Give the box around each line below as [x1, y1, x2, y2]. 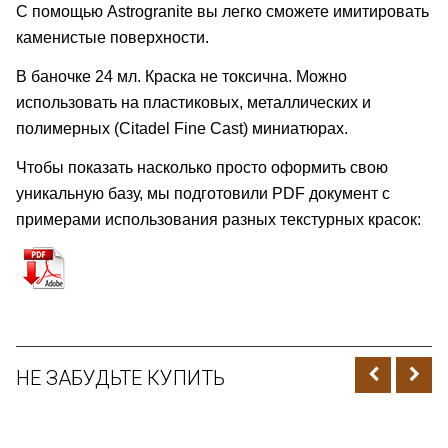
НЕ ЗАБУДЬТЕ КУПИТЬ [16, 365, 225, 390]
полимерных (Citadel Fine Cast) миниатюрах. [16, 119, 348, 137]
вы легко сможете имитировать [197, 2, 429, 20]
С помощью [16, 2, 103, 20]
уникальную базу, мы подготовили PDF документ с [16, 184, 390, 202]
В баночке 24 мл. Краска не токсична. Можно [16, 67, 347, 85]
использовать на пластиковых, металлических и [16, 93, 371, 111]
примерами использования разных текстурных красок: [16, 210, 425, 228]
